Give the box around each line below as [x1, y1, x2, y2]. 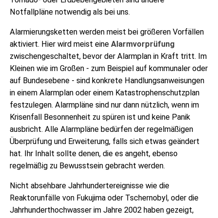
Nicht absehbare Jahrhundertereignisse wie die [10, 181, 169, 191]
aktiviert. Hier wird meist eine [10, 39, 111, 49]
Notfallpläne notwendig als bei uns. [10, 7, 130, 17]
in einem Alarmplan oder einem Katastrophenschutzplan [10, 88, 200, 97]
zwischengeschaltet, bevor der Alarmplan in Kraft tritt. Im [10, 51, 207, 61]
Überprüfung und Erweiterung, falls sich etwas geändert [10, 136, 200, 146]
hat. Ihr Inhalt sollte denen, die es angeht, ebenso [10, 148, 178, 158]
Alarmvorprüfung [111, 39, 175, 49]
